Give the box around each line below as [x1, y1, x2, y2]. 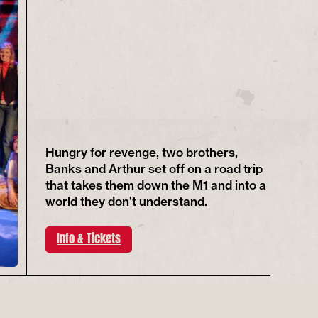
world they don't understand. [45, 193, 208, 209]
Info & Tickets [57, 226, 121, 248]
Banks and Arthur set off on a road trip [45, 160, 263, 176]
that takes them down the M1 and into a [45, 177, 267, 192]
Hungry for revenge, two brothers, [45, 144, 238, 160]
